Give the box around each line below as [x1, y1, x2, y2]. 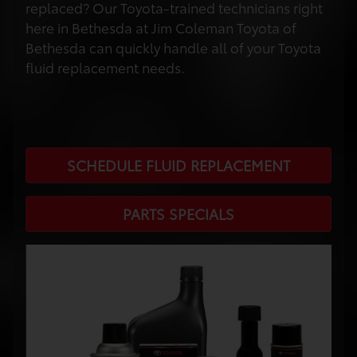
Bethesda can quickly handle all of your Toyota [25, 37, 321, 57]
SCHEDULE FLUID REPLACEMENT [67, 155, 290, 176]
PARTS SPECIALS [123, 203, 234, 225]
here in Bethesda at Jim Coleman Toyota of [25, 18, 296, 37]
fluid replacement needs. [25, 57, 185, 77]
